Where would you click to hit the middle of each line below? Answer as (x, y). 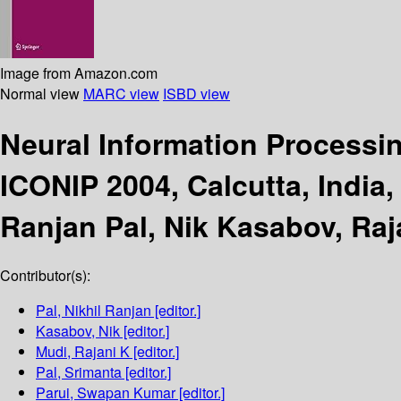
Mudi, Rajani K (83, 352)
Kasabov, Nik (78, 331)
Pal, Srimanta (79, 372)
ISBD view (196, 93)
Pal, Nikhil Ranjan (94, 311)
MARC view (121, 93)
